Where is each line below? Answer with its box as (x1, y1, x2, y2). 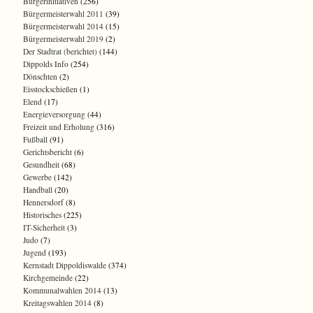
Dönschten (23, 71, 57, 82)
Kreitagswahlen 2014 (23, 298, 92, 309)
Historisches (23, 210, 61, 221)
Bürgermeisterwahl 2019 (23, 34, 103, 45)
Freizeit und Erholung (23, 122, 94, 133)
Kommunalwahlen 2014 (23, 285, 101, 296)
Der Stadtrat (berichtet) (23, 46, 97, 57)
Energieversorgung (23, 109, 85, 120)
